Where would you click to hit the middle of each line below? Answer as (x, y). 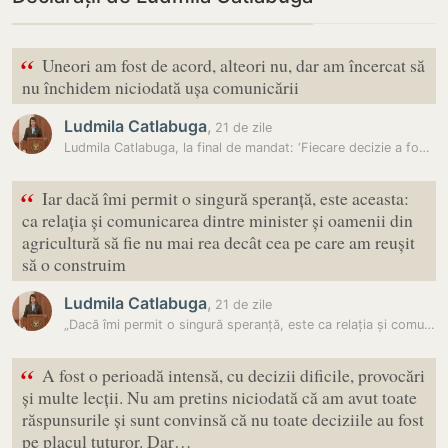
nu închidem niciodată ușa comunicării (160, 87)
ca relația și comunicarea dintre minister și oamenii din (217, 220)
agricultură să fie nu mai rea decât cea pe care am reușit (218, 242)
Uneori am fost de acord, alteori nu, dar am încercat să (233, 65)
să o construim (74, 264)
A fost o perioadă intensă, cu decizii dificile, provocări (233, 375)
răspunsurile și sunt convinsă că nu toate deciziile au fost (223, 419)
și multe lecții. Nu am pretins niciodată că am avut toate (219, 397)
